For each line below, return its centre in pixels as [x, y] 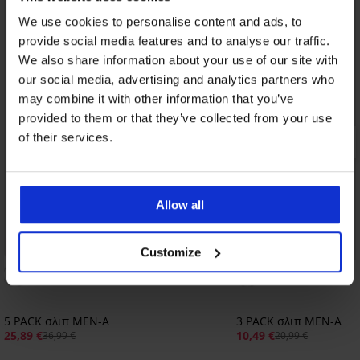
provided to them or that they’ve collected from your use [175, 118]
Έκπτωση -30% [46, 249]
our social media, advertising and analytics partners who [176, 80]
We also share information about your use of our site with [178, 60]
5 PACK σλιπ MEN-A [57, 321]
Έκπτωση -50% [278, 249]
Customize [171, 252]
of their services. [65, 137]
